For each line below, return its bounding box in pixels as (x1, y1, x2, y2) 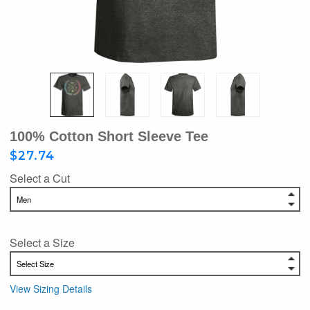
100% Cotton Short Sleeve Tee (10, 129, 208, 144)
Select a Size (10, 234, 75, 250)
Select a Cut (10, 170, 70, 186)
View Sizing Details (10, 281, 92, 295)
